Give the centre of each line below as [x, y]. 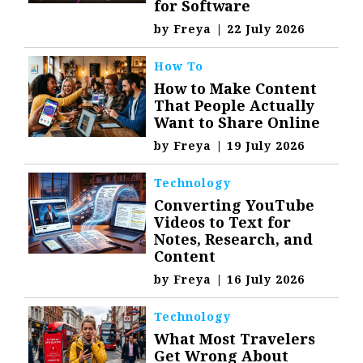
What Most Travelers [235, 339]
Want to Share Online [237, 123]
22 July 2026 [266, 29]
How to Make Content [236, 89]
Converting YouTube [235, 205]
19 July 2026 [266, 146]
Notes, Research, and [234, 239]
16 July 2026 [266, 280]
